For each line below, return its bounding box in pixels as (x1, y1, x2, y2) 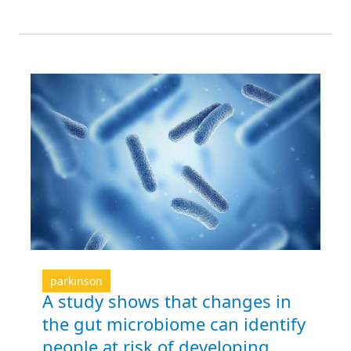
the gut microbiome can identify (42, 312, 306, 336)
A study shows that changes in (42, 289, 291, 313)
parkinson (50, 273, 103, 289)
